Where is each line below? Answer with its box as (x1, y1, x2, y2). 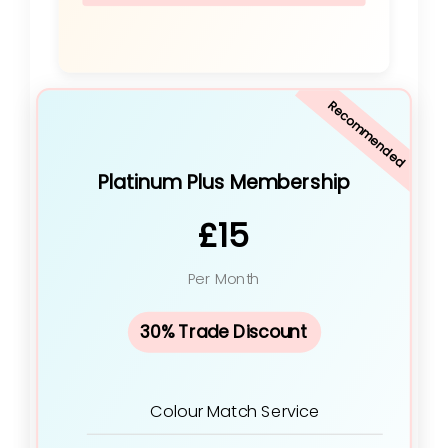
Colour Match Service (150, 400, 320, 424)
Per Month (187, 268, 261, 290)
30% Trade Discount (140, 319, 308, 345)
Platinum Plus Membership (98, 168, 350, 196)
